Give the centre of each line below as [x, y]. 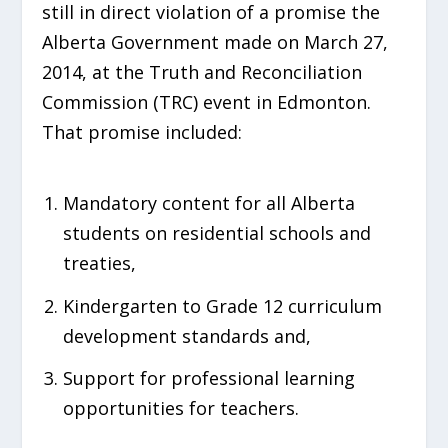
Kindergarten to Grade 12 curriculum [222, 305]
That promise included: [142, 131]
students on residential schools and [216, 233]
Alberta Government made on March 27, [215, 41]
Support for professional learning [208, 378]
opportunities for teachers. [180, 408]
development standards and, [186, 335]
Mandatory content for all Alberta [208, 203]
